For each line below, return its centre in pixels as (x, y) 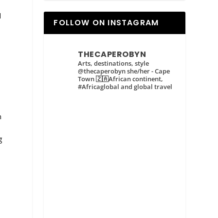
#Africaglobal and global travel (125, 87)
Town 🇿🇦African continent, (121, 79)
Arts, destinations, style (114, 64)
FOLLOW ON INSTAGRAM (106, 23)
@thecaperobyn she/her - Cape (124, 71)
